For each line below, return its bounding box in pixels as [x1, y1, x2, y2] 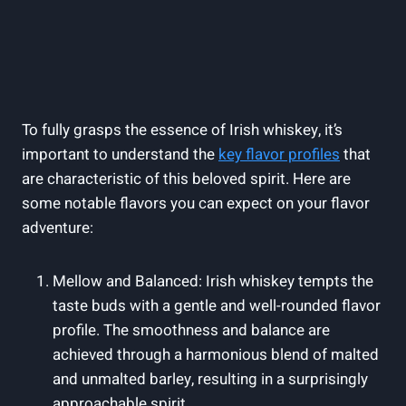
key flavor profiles [218, 142, 340, 166]
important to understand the [22, 142, 218, 166]
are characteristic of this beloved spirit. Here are [22, 167, 351, 190]
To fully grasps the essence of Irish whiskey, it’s [22, 118, 343, 141]
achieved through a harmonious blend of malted [53, 343, 379, 366]
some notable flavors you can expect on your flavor [22, 191, 370, 215]
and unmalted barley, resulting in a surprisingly [53, 367, 368, 391]
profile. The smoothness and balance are [53, 318, 330, 342]
